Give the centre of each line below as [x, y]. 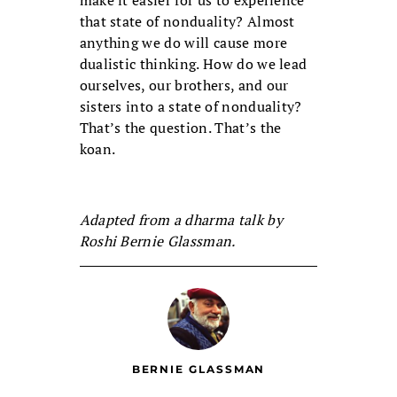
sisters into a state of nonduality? [191, 107]
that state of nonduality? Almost [187, 22]
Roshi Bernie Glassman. [157, 241]
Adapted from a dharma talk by [181, 220]
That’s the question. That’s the [180, 128]
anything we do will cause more [183, 43]
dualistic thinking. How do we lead [193, 64]
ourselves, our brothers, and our [184, 86]
